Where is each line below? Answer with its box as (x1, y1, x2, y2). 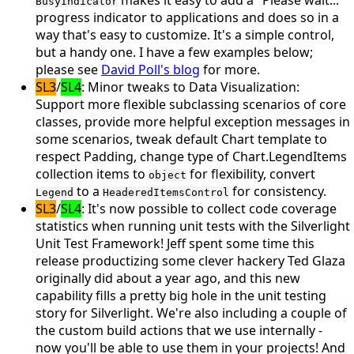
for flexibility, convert (186, 165, 315, 183)
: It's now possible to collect (81, 200, 249, 218)
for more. (200, 61, 260, 79)
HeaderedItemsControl (103, 186, 229, 199)
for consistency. (229, 183, 326, 201)
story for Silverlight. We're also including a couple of (36, 304, 347, 322)
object (149, 169, 186, 182)
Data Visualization (189, 78, 296, 96)
